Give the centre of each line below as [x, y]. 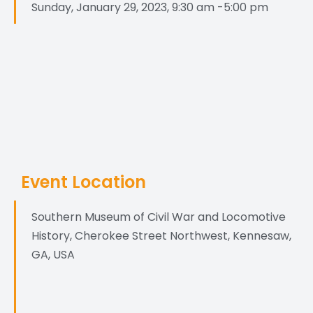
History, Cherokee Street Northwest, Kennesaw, [161, 236]
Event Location [83, 182]
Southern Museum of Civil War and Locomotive [159, 217]
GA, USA [53, 255]
